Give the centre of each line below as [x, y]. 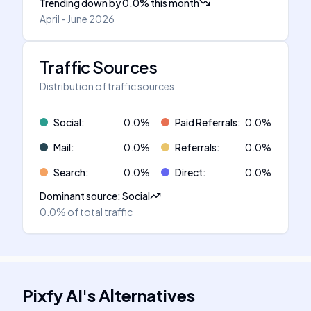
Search [69, 172]
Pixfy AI [52, 295]
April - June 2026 [77, 19]
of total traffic [100, 212]
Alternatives [147, 295]
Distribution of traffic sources [107, 86]
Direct [189, 172]
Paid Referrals [206, 122]
